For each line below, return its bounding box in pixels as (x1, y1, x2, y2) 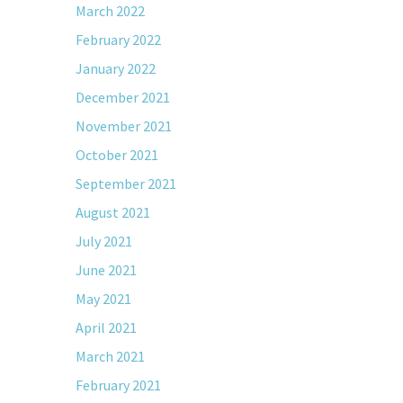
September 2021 (75, 175, 176, 193)
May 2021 (75, 290, 131, 308)
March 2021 (75, 347, 145, 365)
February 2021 (75, 376, 161, 394)
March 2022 (75, 2, 145, 20)
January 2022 (75, 59, 156, 77)
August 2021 (75, 203, 150, 221)
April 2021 (75, 318, 137, 336)
